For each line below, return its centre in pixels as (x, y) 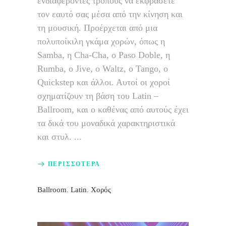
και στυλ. (56, 137)
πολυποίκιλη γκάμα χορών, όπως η (101, 42)
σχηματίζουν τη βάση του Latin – (98, 96)
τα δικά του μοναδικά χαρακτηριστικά (106, 123)
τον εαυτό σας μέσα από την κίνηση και (110, 14)
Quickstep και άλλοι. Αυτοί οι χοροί (104, 82)
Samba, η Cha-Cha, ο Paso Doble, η (104, 55)
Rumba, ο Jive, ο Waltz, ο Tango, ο (103, 69)
